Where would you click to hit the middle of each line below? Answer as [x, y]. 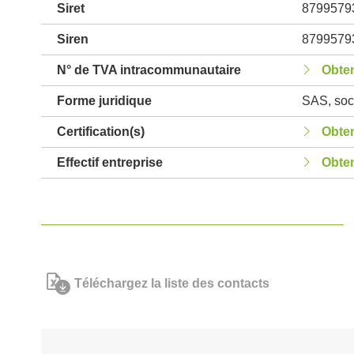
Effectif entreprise [110, 162]
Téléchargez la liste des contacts [172, 283]
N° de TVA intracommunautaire [149, 70]
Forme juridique [104, 101]
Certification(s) [101, 132]
